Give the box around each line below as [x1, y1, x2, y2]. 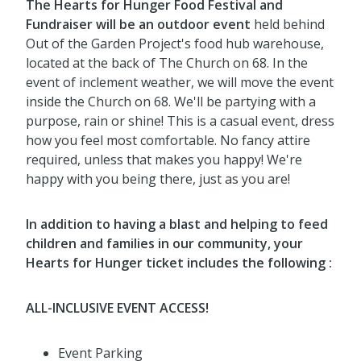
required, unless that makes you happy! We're [26, 151, 302, 169]
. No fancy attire [214, 131, 310, 150]
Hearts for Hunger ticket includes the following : [26, 254, 332, 272]
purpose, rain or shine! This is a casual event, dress [26, 112, 334, 131]
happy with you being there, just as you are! [26, 170, 290, 189]
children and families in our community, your [26, 234, 303, 253]
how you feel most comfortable [26, 131, 214, 150]
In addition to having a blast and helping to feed [26, 215, 328, 234]
